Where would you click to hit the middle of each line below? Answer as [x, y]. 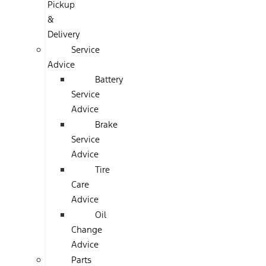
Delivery [64, 34]
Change [87, 229]
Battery [109, 79]
